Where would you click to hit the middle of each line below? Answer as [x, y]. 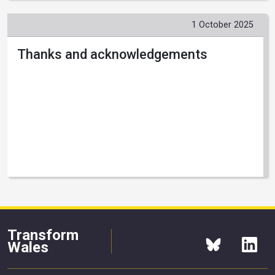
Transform [43, 235]
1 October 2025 [223, 25]
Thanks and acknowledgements [112, 54]
